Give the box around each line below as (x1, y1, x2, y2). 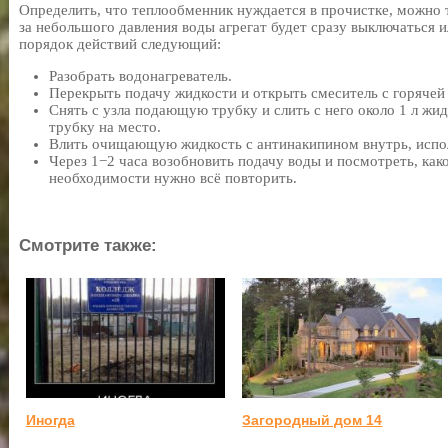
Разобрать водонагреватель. (49, 68, 232, 84)
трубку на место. (49, 119, 161, 135)
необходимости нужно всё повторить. (49, 170, 297, 186)
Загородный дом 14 (242, 411, 383, 428)
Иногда (25, 411, 75, 428)
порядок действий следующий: (19, 36, 221, 52)
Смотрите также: (19, 236, 157, 255)
